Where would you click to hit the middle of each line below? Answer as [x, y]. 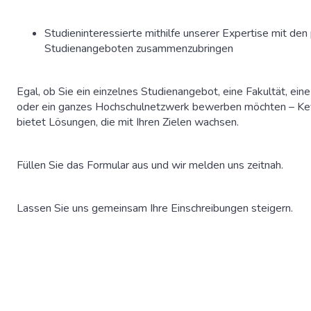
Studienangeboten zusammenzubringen [139, 49]
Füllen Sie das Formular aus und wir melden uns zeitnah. [150, 165]
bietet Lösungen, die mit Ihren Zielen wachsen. [128, 122]
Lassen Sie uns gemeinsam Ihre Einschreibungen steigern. [155, 208]
